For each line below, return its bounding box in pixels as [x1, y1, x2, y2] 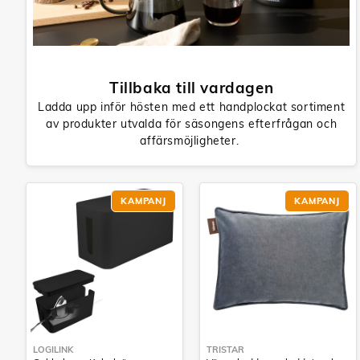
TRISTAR [207, 344, 244, 356]
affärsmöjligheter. [140, 133, 243, 149]
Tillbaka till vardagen [109, 78, 274, 98]
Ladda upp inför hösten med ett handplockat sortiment [38, 100, 346, 115]
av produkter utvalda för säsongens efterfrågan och [46, 117, 337, 132]
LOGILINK [33, 344, 73, 356]
